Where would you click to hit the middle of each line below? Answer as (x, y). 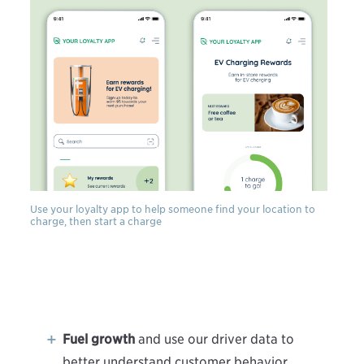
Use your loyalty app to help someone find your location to (172, 209)
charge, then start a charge (95, 221)
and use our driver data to (214, 339)
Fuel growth (98, 339)
